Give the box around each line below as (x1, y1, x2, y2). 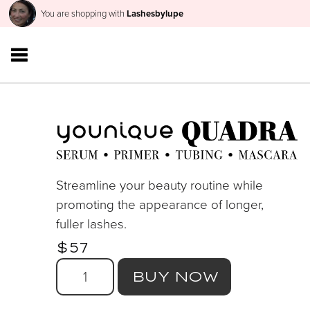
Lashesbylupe (126, 7, 183, 20)
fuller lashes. (55, 214, 127, 233)
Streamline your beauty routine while (55, 175, 263, 194)
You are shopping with (40, 7, 127, 20)
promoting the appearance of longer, (55, 194, 264, 214)
